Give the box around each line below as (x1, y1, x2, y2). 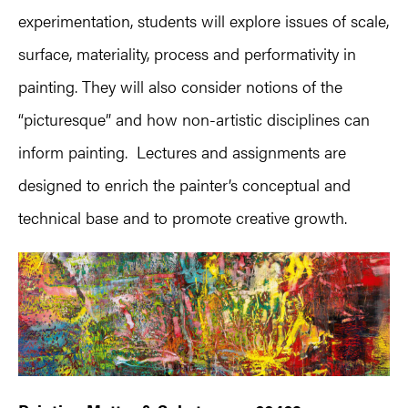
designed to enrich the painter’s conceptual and (18, 172, 351, 196)
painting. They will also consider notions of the (18, 74, 342, 97)
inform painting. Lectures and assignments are (18, 139, 346, 163)
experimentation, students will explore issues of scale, (18, 8, 389, 32)
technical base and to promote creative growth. (18, 205, 347, 229)
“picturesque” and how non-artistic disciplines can (18, 107, 370, 130)
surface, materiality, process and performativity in (18, 41, 356, 65)
